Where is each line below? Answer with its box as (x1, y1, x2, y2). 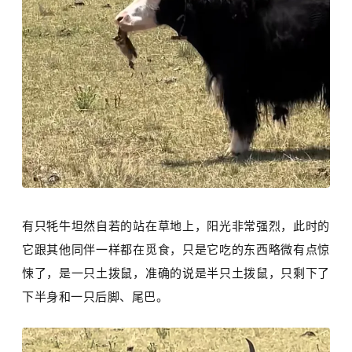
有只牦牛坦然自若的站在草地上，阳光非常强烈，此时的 (22, 219, 330, 233)
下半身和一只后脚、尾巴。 (22, 290, 169, 304)
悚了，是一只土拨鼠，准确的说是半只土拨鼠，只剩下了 (22, 266, 330, 280)
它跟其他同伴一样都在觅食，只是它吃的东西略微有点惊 (22, 243, 330, 257)
